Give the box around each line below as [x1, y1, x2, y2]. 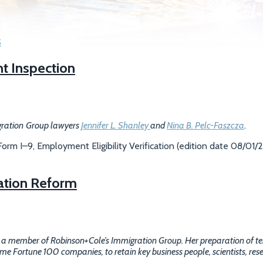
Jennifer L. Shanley [81, 119, 150, 131]
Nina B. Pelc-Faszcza [167, 119, 244, 131]
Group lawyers [26, 119, 81, 131]
